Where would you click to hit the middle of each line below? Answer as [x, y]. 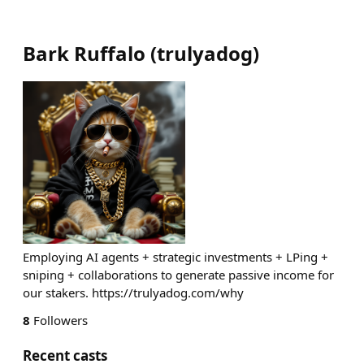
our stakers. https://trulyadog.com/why [133, 292]
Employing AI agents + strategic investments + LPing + [175, 257]
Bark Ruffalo [84, 53]
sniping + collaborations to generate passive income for [178, 275]
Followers [59, 320]
